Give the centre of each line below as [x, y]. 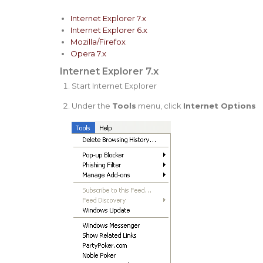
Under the [92, 105]
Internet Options [219, 105]
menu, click [159, 105]
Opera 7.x [88, 53]
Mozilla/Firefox [98, 41]
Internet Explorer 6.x [109, 30]
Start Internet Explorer [114, 85]
